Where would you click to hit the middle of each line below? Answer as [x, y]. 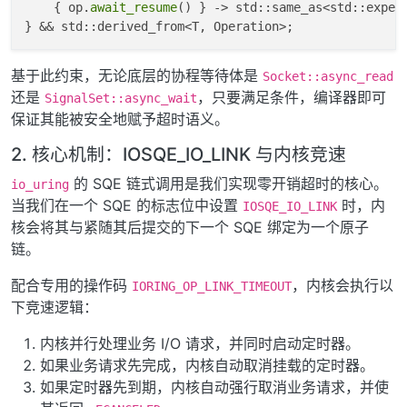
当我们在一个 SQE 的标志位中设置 [127, 205]
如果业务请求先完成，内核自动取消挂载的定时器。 [207, 365]
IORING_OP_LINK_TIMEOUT [212, 286]
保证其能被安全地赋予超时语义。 [120, 119]
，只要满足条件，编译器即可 [292, 97]
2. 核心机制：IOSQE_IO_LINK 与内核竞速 [179, 154]
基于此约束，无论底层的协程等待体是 [137, 75]
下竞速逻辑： [55, 307]
